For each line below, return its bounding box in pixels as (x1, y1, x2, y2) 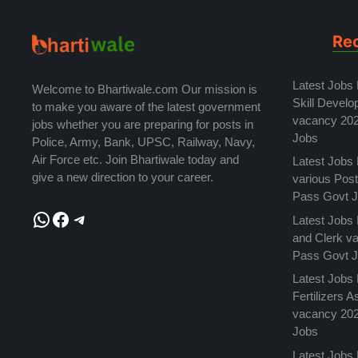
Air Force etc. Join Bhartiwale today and (32, 152, 239, 166)
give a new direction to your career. (32, 169, 213, 184)
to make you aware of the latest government (32, 99, 261, 113)
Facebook (50, 207, 133, 229)
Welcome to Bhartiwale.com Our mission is (32, 82, 257, 96)
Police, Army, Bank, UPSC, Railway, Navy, (32, 134, 255, 149)
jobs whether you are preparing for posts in (32, 117, 253, 131)
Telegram (70, 207, 147, 229)
